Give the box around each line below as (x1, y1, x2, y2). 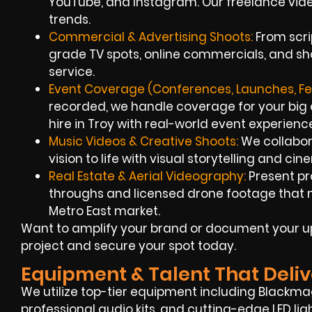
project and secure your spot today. (21, 237, 236, 254)
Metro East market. (49, 202, 160, 219)
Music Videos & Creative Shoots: (49, 132, 238, 150)
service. (49, 63, 95, 80)
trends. (49, 10, 91, 28)
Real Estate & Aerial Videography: (49, 167, 246, 185)
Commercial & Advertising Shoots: (49, 28, 253, 45)
